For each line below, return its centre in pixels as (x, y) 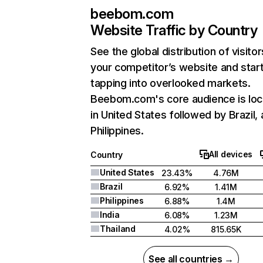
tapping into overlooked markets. (171, 83)
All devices (231, 154)
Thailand (118, 229)
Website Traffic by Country (174, 30)
